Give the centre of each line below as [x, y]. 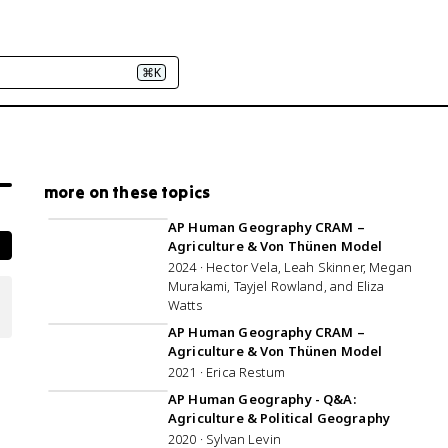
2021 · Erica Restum [226, 372]
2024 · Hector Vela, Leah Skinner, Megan [290, 267]
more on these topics [127, 192]
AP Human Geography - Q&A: [262, 399]
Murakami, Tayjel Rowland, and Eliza [276, 286]
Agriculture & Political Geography [279, 418]
